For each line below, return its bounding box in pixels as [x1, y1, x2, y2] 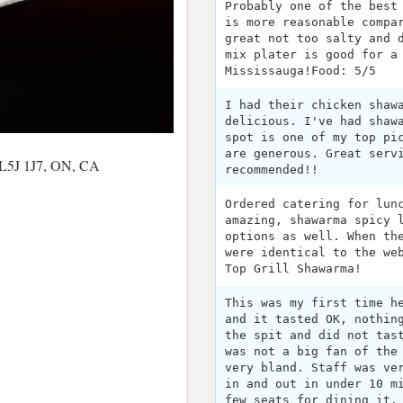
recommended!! [225, 163, 318, 176]
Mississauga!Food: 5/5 [225, 64, 376, 77]
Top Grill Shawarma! [225, 262, 362, 275]
